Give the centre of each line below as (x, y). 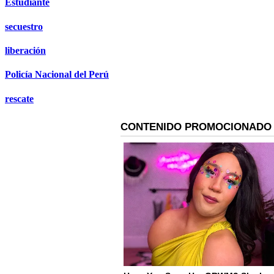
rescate (19, 98)
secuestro (24, 26)
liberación (25, 50)
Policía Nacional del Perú (57, 75)
